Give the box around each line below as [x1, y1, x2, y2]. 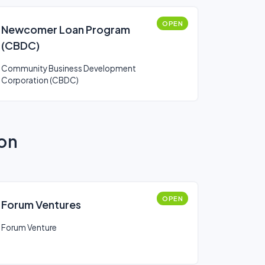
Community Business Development [1, 63, 136, 73]
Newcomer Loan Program [1, 22, 130, 36]
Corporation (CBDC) [1, 75, 79, 85]
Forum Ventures [1, 198, 81, 211]
